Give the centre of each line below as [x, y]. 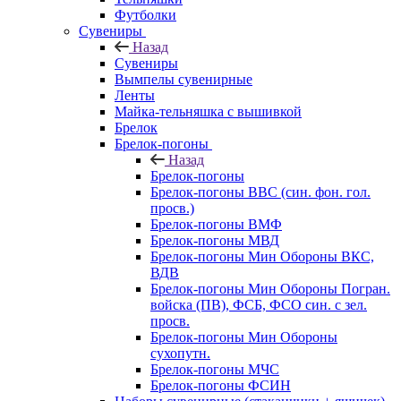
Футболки [145, 14]
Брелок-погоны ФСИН [221, 385]
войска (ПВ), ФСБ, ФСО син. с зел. [259, 304]
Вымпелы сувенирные [183, 79]
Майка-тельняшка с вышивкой [208, 111]
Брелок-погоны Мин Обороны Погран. [270, 288]
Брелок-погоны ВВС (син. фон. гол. [260, 192]
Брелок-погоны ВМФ [216, 224]
